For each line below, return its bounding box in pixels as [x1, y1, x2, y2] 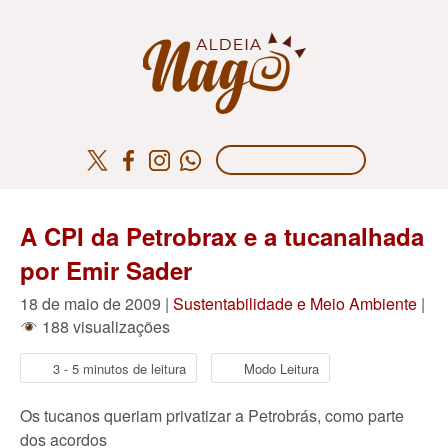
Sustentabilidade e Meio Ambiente [173, 292, 417, 315]
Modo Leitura [244, 358, 319, 378]
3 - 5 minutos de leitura [53, 358, 186, 378]
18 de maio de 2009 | [20, 292, 173, 315]
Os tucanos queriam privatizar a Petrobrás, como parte [20, 404, 404, 427]
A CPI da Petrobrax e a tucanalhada [20, 219, 424, 253]
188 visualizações [38, 315, 171, 338]
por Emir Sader [20, 253, 192, 287]
